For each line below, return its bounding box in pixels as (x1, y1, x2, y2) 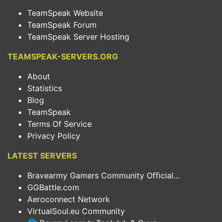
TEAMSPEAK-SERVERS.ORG (7, 52, 118, 61)
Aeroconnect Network (27, 194, 110, 204)
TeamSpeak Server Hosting (27, 32, 129, 42)
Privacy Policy (27, 131, 80, 141)
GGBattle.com (27, 182, 79, 192)
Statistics (27, 83, 62, 93)
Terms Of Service (27, 119, 92, 129)
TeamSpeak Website (27, 8, 103, 18)
